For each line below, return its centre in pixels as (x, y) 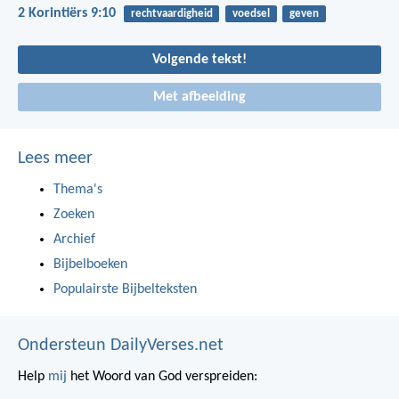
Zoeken (74, 214)
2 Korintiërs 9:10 (67, 13)
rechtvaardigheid (171, 13)
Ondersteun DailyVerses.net (121, 345)
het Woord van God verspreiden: (162, 376)
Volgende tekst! (199, 59)
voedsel (251, 13)
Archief (74, 239)
